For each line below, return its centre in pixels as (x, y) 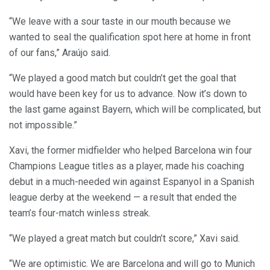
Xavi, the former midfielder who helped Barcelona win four (130, 151)
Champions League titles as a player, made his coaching (127, 166)
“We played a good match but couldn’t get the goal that (123, 78)
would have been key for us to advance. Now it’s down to (128, 94)
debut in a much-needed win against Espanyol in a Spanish (132, 182)
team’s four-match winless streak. (80, 213)
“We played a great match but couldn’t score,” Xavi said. (124, 239)
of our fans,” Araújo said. (60, 53)
